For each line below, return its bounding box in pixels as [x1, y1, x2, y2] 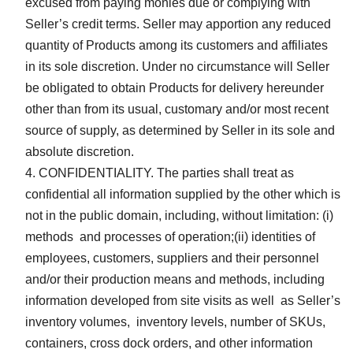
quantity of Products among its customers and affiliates [25, 38, 328, 52]
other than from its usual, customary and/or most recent [25, 102, 329, 116]
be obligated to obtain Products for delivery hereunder [25, 80, 324, 95]
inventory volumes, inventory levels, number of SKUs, [25, 314, 325, 329]
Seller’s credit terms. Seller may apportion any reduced [25, 17, 331, 31]
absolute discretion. [25, 144, 134, 158]
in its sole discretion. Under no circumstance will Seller [25, 59, 329, 73]
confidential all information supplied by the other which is [25, 187, 340, 201]
